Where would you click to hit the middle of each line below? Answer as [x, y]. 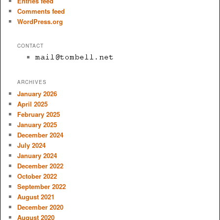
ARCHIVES [32, 82]
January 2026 [37, 93]
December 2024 [40, 135]
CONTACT [30, 46]
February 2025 [38, 114]
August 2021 [36, 196]
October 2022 [37, 176]
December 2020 [40, 207]
